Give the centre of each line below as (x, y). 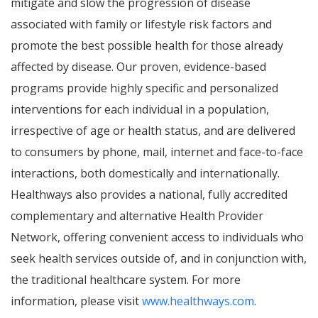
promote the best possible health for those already (147, 45)
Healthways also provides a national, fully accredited (149, 194)
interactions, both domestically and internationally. (145, 173)
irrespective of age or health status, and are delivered (153, 131)
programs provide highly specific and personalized (144, 88)
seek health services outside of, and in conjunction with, (159, 258)
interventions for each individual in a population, (140, 109)
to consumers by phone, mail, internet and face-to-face (157, 152)
